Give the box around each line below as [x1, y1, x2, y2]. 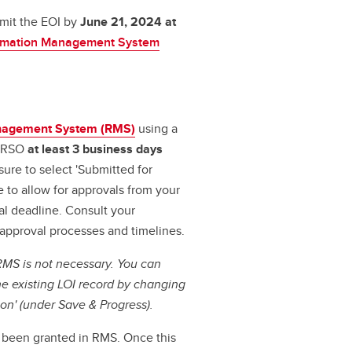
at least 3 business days [27, 140, 163, 159]
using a [138, 119, 178, 138]
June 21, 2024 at [80, 13, 177, 31]
